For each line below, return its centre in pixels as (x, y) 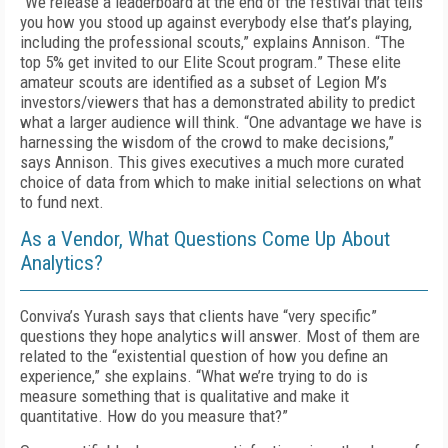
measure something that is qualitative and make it (184, 396)
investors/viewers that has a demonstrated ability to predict (217, 102)
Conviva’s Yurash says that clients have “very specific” (198, 316)
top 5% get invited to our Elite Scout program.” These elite (210, 62)
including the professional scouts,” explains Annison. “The (212, 42)
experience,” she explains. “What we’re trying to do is (194, 376)
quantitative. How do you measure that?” (154, 416)
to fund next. (62, 202)
